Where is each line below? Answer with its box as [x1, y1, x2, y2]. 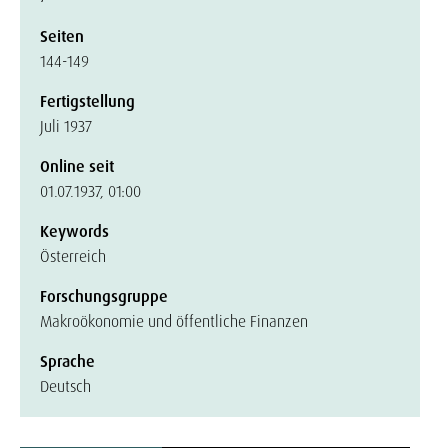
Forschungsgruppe [40, 286, 168, 307]
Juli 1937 [40, 116, 92, 137]
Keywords [40, 221, 109, 242]
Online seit [40, 156, 114, 177]
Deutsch [40, 376, 91, 397]
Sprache [40, 351, 95, 372]
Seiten [40, 26, 84, 47]
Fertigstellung [40, 91, 135, 112]
